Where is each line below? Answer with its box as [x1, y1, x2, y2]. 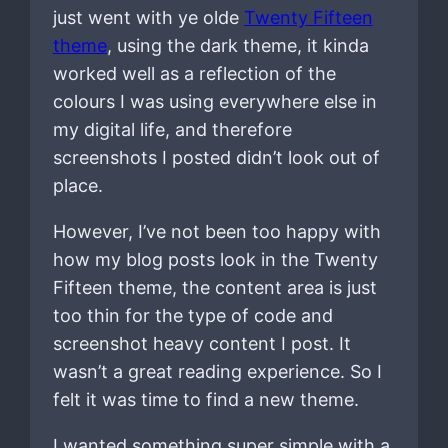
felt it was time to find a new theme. [52, 389, 359, 411]
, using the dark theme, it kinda [106, 35, 369, 57]
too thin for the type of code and [52, 305, 333, 327]
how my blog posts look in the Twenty [52, 249, 378, 271]
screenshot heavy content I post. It [52, 333, 351, 355]
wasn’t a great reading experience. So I [52, 361, 382, 383]
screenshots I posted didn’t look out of [52, 147, 380, 169]
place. [52, 175, 103, 197]
